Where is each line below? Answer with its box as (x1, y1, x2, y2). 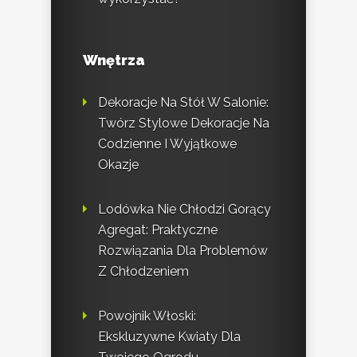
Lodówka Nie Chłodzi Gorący (98, 201, 271, 217)
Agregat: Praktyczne (98, 222, 218, 237)
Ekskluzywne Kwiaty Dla (98, 328, 241, 344)
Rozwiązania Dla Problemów (98, 242, 268, 258)
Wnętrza (83, 51, 145, 69)
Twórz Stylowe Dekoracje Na (98, 115, 269, 131)
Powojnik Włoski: (98, 308, 196, 324)
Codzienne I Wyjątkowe (98, 135, 237, 151)
